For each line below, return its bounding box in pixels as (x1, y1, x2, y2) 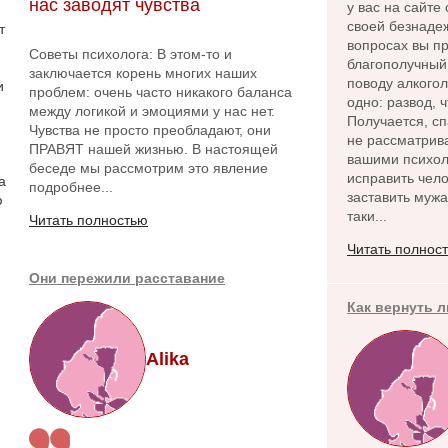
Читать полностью (29, 212, 148, 228)
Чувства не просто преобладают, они (29, 122, 271, 138)
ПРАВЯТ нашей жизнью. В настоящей (29, 141, 278, 157)
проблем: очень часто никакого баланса (29, 84, 292, 100)
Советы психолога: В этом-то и (29, 46, 232, 62)
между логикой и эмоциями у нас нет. (29, 103, 275, 119)
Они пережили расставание (29, 270, 225, 286)
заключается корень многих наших (29, 65, 257, 81)
